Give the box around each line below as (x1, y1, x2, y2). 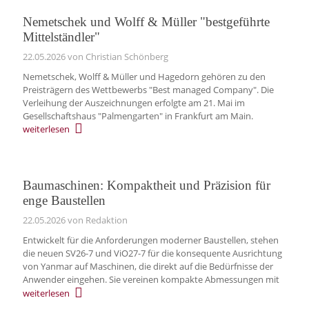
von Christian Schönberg (65, 50, 168, 63)
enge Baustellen (22, 193, 106, 208)
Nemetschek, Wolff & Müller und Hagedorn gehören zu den (22, 70, 266, 83)
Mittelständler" (22, 29, 100, 44)
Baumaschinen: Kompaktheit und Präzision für (22, 178, 270, 193)
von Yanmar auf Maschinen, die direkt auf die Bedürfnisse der (22, 260, 273, 273)
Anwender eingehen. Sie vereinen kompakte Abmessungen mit (22, 273, 279, 286)
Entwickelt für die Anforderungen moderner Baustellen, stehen (22, 234, 279, 247)
